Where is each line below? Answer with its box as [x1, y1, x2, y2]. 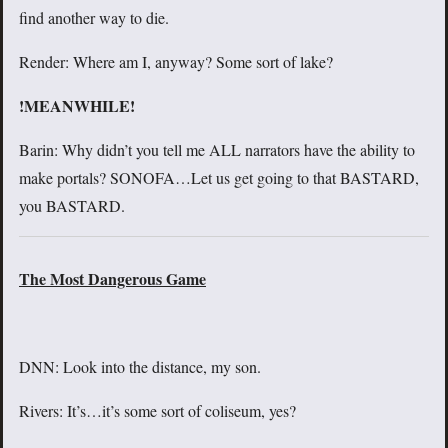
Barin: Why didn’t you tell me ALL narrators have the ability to [19, 139, 415, 161]
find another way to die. [19, 7, 169, 29]
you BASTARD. [19, 195, 125, 217]
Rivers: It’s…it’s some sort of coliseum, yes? [19, 400, 296, 422]
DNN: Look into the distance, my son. [19, 356, 261, 378]
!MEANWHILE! [19, 94, 135, 118]
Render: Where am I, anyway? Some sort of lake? [19, 51, 333, 73]
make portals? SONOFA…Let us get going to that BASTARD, [19, 167, 419, 189]
